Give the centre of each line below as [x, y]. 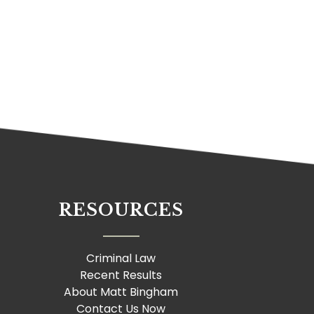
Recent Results [121, 275]
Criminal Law [121, 259]
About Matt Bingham [121, 292]
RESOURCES [121, 210]
